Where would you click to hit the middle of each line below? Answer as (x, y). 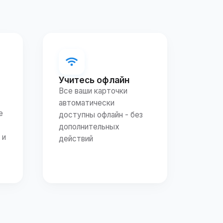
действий (76, 138)
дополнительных (89, 126)
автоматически (87, 103)
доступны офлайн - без (101, 114)
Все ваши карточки (93, 91)
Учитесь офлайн (94, 80)
